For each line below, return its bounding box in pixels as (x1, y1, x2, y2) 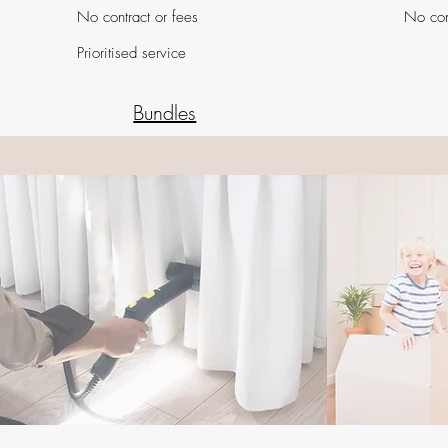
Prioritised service (77, 43, 187, 63)
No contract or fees (77, 7, 199, 27)
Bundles (133, 99, 197, 126)
